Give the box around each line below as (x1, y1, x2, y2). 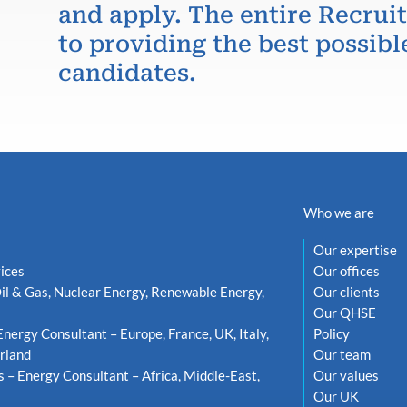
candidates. (58, 60, 196, 86)
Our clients (313, 283, 380, 300)
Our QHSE (313, 304, 376, 321)
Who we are (303, 204, 374, 221)
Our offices (313, 263, 380, 279)
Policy (313, 325, 350, 342)
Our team (313, 346, 371, 362)
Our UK (313, 388, 359, 404)
